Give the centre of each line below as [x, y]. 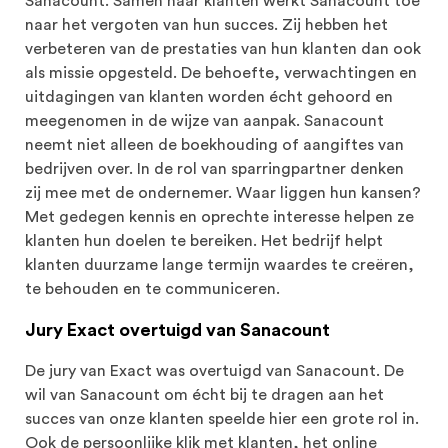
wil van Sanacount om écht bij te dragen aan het [204, 395]
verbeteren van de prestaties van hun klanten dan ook [223, 49]
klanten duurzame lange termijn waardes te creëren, [219, 265]
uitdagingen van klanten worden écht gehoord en [209, 97]
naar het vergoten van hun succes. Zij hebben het [206, 25]
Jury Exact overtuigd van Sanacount [177, 330]
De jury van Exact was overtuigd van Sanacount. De [214, 371]
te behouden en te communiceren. [152, 289]
